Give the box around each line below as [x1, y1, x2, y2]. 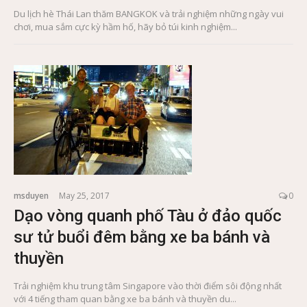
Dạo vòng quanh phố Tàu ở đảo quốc [14, 206, 282, 226]
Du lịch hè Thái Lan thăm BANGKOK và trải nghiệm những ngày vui [14, 8, 284, 21]
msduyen [14, 190, 49, 202]
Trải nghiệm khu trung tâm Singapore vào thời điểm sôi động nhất [14, 280, 282, 293]
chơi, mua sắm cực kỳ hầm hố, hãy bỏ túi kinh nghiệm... [14, 21, 237, 34]
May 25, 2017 [59, 190, 110, 202]
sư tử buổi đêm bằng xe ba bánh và [14, 228, 270, 247]
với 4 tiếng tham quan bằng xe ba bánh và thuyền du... [14, 293, 236, 306]
